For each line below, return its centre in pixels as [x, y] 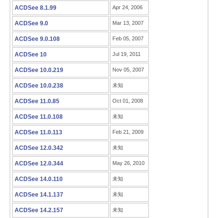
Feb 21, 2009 [128, 132]
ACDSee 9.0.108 [37, 39]
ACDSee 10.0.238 [39, 86]
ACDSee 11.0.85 [37, 101]
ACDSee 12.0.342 [39, 148]
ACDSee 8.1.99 [36, 8]
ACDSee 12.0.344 [39, 163]
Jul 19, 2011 [127, 54]
